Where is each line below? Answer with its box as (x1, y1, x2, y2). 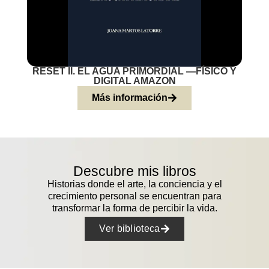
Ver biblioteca (99, 223, 160, 234)
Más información (92, 92, 168, 103)
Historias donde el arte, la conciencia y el (47, 178, 222, 189)
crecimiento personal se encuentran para (47, 190, 222, 201)
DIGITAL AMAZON (93, 76, 176, 86)
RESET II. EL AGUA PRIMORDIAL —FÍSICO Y (32, 66, 237, 77)
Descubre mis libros (73, 163, 196, 179)
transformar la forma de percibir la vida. (52, 202, 217, 213)
